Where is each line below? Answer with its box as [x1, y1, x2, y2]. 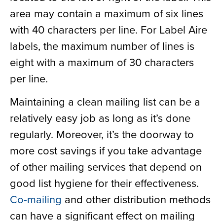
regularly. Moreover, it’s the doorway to [10, 126, 194, 142]
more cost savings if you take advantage [10, 143, 202, 158]
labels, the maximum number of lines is [10, 38, 194, 54]
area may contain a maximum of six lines [10, 5, 203, 21]
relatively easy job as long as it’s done [10, 110, 190, 126]
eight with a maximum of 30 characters [10, 54, 194, 70]
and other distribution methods [62, 191, 211, 207]
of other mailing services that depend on [10, 159, 202, 175]
